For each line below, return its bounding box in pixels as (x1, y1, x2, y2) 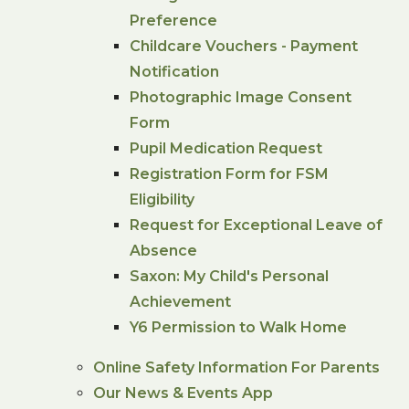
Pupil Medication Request (130, 139, 323, 157)
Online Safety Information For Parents (93, 358, 381, 376)
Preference (130, 11, 218, 29)
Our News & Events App (93, 383, 274, 402)
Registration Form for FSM (130, 164, 330, 183)
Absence (130, 241, 198, 259)
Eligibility (130, 190, 195, 208)
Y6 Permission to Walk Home (130, 318, 348, 336)
